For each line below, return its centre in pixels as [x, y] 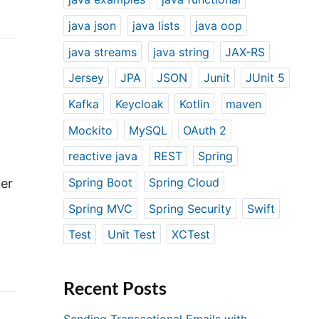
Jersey [87, 78]
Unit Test [131, 235]
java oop [219, 25]
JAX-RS [245, 52]
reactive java [103, 156]
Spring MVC [101, 208]
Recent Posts [115, 288]
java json [93, 25]
